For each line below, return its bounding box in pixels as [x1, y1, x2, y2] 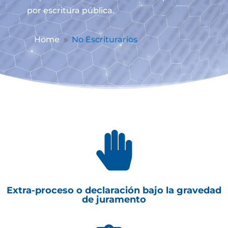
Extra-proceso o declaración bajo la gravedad [7, 185, 221, 196]
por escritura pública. [26, 6, 115, 15]
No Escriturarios [72, 35, 138, 44]
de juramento [82, 194, 146, 205]
